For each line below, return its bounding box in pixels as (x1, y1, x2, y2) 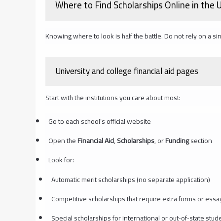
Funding (165, 134, 189, 147)
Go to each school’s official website (48, 114, 151, 128)
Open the (48, 134, 77, 147)
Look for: (48, 153, 74, 166)
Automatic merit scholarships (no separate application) (51, 173, 210, 186)
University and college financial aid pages (55, 63, 198, 79)
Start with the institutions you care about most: (45, 91, 181, 104)
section (188, 134, 212, 147)
